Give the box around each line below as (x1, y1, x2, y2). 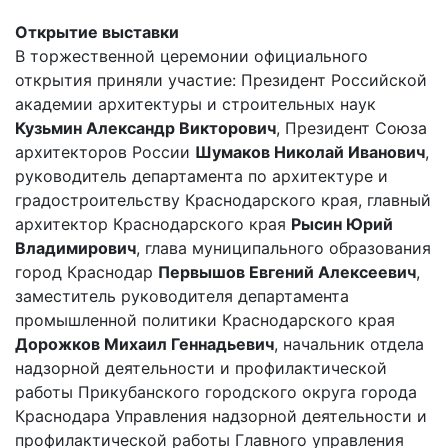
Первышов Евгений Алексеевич (158, 261, 416, 282)
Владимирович (15, 237, 136, 258)
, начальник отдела (274, 333, 424, 354)
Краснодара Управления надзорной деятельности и (15, 405, 427, 426)
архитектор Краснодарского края (15, 213, 291, 234)
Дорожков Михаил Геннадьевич (15, 333, 274, 354)
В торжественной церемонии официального (15, 45, 368, 66)
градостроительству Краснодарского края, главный (15, 189, 431, 210)
